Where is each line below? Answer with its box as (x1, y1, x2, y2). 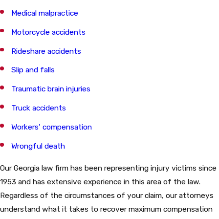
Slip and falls (11, 65, 55, 75)
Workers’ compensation (11, 122, 92, 132)
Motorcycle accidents (11, 27, 86, 37)
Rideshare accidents (11, 46, 82, 56)
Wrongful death (11, 141, 66, 151)
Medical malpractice (11, 8, 79, 18)
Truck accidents (11, 103, 66, 113)
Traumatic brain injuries (11, 84, 91, 94)
